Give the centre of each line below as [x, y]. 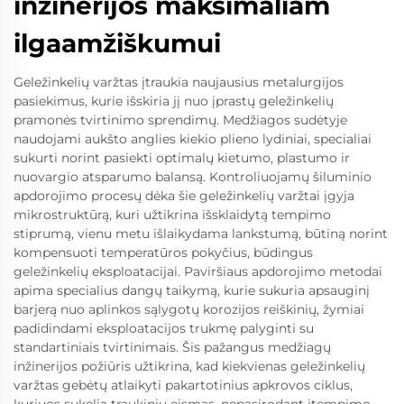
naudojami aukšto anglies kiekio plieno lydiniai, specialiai [193, 139]
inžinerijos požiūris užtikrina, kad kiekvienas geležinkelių [189, 367]
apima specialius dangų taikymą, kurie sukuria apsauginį [192, 291]
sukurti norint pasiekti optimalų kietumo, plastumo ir [182, 158]
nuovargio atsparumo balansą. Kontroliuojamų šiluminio [193, 177]
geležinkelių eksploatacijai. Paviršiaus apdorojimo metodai [198, 272]
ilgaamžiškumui [117, 44]
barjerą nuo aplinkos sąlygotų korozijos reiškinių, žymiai [189, 310]
